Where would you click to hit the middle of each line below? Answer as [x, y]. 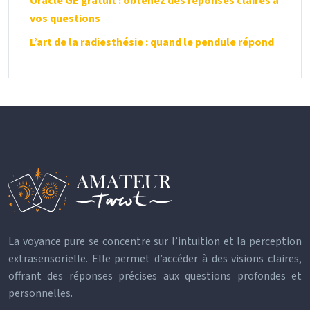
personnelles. [40, 293]
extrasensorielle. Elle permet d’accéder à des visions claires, [155, 258]
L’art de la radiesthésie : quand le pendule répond [152, 42]
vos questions [65, 18]
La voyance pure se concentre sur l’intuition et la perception [155, 241]
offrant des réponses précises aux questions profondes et [155, 276]
